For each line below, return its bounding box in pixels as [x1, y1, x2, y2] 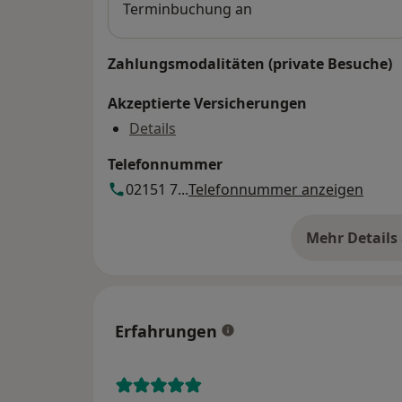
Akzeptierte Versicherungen [108, 93, 307, 114]
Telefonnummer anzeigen [188, 179, 363, 200]
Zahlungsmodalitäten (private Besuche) [108, 54, 392, 74]
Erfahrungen [115, 320, 217, 343]
